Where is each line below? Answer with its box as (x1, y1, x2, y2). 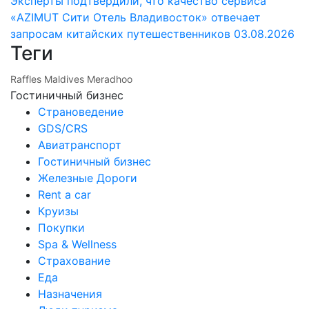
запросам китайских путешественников (10, 26, 230, 41)
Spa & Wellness (38, 237, 117, 251)
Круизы (38, 203, 79, 218)
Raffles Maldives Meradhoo (10, 72, 132, 85)
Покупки (38, 220, 85, 235)
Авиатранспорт (38, 137, 121, 152)
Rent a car (38, 187, 91, 201)
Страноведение (38, 104, 123, 119)
